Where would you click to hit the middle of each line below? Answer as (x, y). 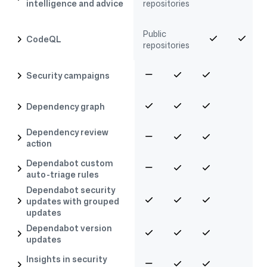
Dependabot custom (70, 163)
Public (155, 33)
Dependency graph (66, 107)
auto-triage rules (63, 174)
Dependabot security (71, 190)
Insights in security (67, 259)
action (39, 143)
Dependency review (68, 132)
